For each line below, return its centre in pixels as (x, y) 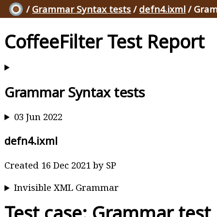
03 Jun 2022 (39, 117)
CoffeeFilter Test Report (105, 41)
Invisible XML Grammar (67, 187)
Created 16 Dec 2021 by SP (61, 165)
